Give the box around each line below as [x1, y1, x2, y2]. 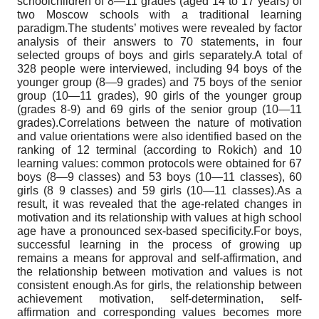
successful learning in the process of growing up [17, 239, 302, 251]
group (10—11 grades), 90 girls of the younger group [17, 90, 302, 103]
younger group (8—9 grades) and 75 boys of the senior [17, 76, 302, 89]
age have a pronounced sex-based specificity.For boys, [17, 225, 302, 238]
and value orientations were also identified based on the [17, 130, 302, 143]
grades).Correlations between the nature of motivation [17, 117, 302, 130]
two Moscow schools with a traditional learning [17, 9, 302, 21]
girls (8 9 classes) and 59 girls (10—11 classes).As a [17, 184, 302, 197]
